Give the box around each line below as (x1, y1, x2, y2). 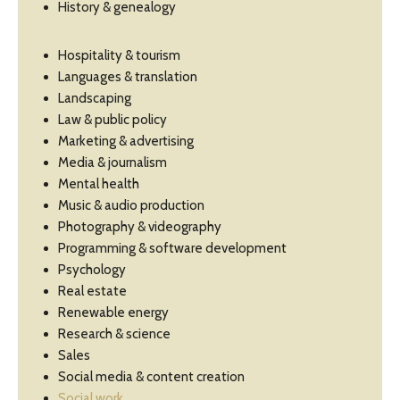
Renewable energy (58, 304, 169, 321)
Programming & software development (58, 240, 287, 257)
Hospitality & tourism (58, 47, 180, 64)
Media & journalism (58, 154, 167, 171)
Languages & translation (58, 69, 197, 86)
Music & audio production (58, 197, 204, 214)
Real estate (58, 283, 127, 300)
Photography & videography (58, 219, 221, 236)
